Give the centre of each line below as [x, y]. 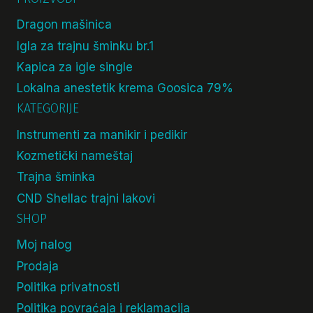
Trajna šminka [56, 177]
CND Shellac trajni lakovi [86, 198]
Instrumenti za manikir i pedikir [102, 134]
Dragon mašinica [64, 25]
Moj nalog [44, 245]
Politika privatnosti [68, 287]
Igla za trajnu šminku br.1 [85, 46]
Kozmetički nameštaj [75, 156]
